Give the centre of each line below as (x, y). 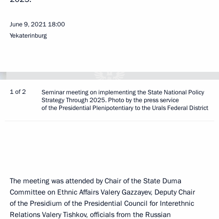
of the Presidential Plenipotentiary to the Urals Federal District (125, 108)
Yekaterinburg (28, 36)
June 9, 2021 (28, 24)
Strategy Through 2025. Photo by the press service (110, 100)
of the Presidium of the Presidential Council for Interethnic (102, 203)
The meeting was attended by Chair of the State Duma (96, 181)
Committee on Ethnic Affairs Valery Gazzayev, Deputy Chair (102, 192)
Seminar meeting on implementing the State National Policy (123, 92)
